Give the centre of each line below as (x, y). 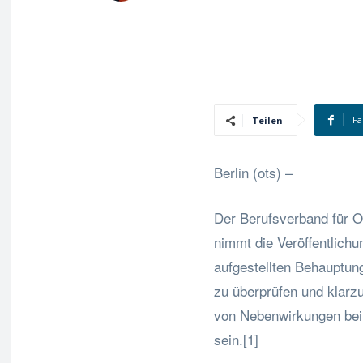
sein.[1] (236, 339)
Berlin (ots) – (253, 172)
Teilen (267, 120)
